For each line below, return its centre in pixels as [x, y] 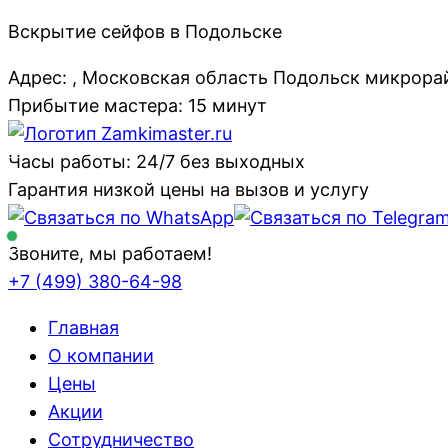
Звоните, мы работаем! [110, 253]
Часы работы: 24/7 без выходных [156, 161]
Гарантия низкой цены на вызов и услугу [188, 189]
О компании [101, 355]
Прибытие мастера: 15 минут [137, 105]
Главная [83, 327]
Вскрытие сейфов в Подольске [145, 31]
